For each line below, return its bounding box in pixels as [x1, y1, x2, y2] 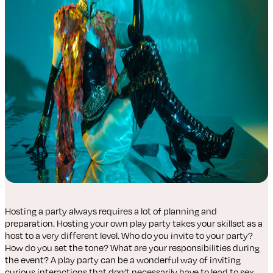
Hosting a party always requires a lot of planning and [5, 205, 217, 218]
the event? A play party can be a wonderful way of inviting [5, 253, 241, 266]
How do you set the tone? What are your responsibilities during [5, 241, 260, 254]
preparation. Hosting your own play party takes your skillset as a [5, 217, 263, 230]
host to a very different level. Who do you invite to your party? [5, 229, 253, 242]
